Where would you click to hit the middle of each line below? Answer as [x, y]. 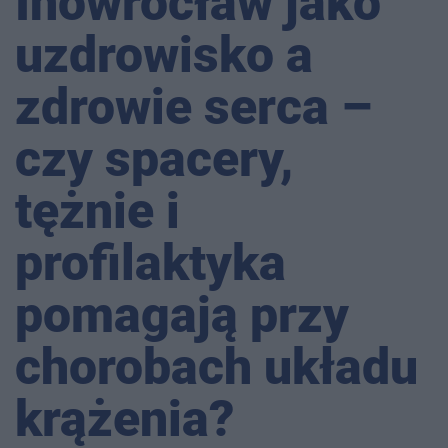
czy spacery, [154, 159]
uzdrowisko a [164, 55]
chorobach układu [216, 367]
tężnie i [97, 211]
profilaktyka [150, 263]
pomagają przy [182, 315]
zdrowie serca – [193, 107]
